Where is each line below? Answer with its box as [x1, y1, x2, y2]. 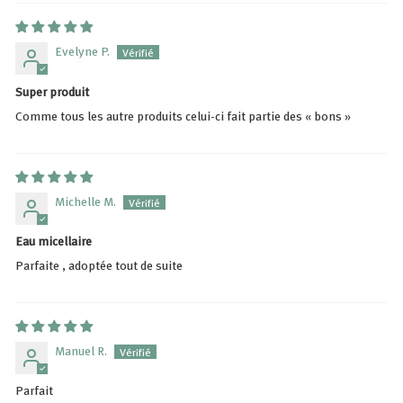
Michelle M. [55, 191, 116, 210]
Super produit [15, 81, 89, 101]
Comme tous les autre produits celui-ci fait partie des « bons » [15, 105, 351, 125]
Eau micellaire [15, 230, 92, 250]
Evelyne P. [55, 41, 110, 61]
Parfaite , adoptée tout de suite [15, 255, 183, 274]
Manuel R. [55, 340, 107, 360]
